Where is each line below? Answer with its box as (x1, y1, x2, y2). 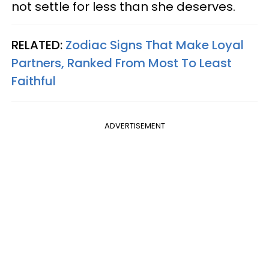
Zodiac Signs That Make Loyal (65, 36, 244, 53)
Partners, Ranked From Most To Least (11, 54, 232, 71)
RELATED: (11, 36, 65, 53)
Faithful (11, 72, 56, 89)
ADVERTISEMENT (104, 119, 165, 131)
